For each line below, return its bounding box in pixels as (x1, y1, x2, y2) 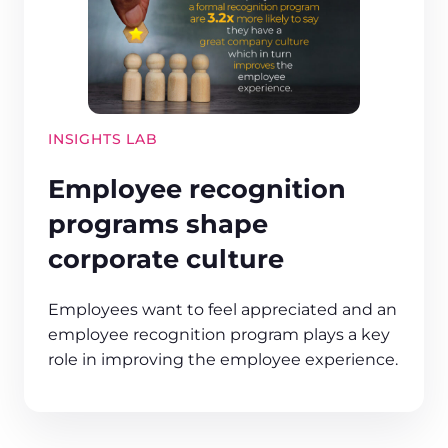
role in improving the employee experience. (48, 350, 398, 370)
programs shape (48, 207, 268, 239)
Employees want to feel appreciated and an (48, 300, 397, 320)
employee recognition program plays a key (48, 325, 390, 345)
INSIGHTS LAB (48, 129, 158, 148)
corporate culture (48, 242, 284, 274)
